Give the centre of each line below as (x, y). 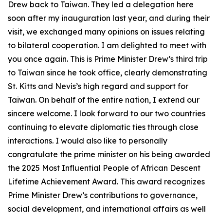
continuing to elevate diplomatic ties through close (103, 127)
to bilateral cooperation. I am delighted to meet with (107, 45)
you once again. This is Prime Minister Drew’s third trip (108, 59)
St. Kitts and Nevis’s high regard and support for (98, 86)
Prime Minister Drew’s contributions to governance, (103, 195)
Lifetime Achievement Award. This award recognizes (106, 182)
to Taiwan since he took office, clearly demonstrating (108, 73)
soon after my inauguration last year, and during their (109, 18)
